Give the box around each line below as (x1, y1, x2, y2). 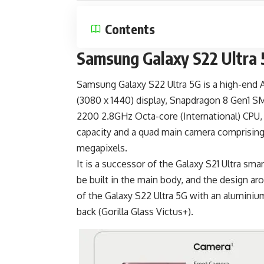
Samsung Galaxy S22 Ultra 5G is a (77, 78, 220, 91)
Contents (105, 21, 155, 38)
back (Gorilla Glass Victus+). (77, 206, 193, 218)
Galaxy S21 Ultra (176, 158, 241, 170)
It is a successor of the (77, 158, 176, 170)
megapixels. (77, 142, 127, 154)
